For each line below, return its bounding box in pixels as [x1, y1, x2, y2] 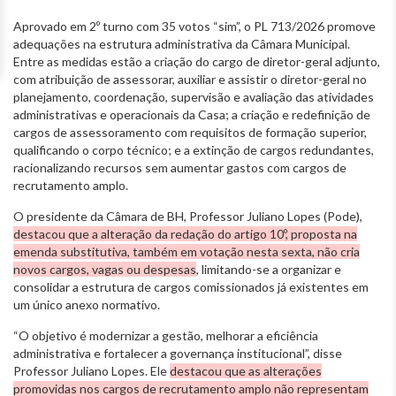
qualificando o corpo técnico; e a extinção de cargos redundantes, [13, 141, 374, 157]
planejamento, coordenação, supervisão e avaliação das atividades [13, 88, 374, 104]
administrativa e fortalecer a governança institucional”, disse [13, 345, 342, 361]
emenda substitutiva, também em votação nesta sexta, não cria [13, 243, 360, 259]
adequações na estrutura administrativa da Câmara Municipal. [13, 35, 350, 51]
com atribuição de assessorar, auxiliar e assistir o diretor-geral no [13, 71, 367, 87]
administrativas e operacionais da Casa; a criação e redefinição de [13, 106, 370, 122]
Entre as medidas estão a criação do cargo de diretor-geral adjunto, [13, 53, 380, 69]
